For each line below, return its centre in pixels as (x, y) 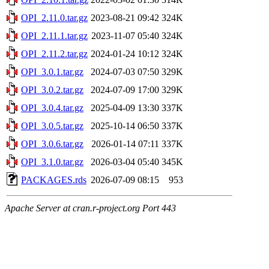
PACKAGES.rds (54, 180)
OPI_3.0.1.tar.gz (52, 71)
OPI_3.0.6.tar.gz (52, 144)
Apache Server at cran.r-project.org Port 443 (90, 208)
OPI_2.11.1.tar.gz (54, 35)
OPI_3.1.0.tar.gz (52, 162)
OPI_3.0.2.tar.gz (52, 89)
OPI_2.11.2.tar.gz (54, 53)
